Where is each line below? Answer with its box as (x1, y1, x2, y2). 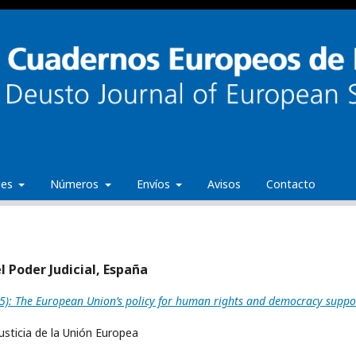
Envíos (136, 176, 173, 192)
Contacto (266, 176, 315, 192)
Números (50, 176, 102, 192)
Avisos (207, 176, 241, 192)
